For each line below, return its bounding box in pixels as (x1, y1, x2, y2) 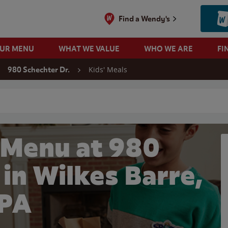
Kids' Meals (89, 65, 127, 74)
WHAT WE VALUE (58, 44, 120, 53)
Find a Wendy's (119, 14, 170, 23)
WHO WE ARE (144, 44, 193, 53)
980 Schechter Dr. (8, 65, 70, 74)
